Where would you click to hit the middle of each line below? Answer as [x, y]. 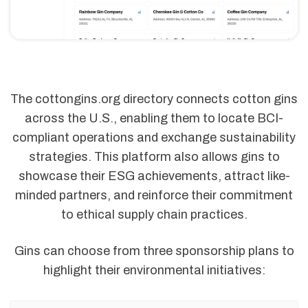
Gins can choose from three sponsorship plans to [154, 251]
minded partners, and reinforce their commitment [154, 196]
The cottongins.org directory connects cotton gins [154, 99]
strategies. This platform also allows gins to [154, 157]
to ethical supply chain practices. [154, 215]
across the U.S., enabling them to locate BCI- [154, 119]
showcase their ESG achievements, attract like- [154, 176]
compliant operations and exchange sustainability [154, 138]
